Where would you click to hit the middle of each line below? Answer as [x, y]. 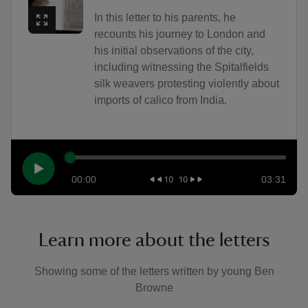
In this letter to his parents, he [165, 17]
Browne [154, 287]
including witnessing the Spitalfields [181, 67]
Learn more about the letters [154, 240]
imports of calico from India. [160, 100]
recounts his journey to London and [179, 34]
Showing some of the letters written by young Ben [154, 271]
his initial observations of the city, [174, 50]
